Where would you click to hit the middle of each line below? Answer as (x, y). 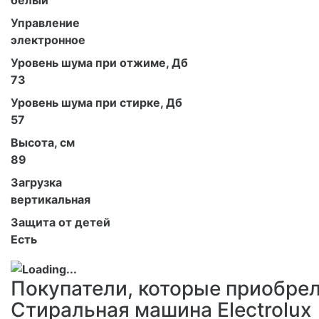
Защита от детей (61, 222)
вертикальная (51, 199)
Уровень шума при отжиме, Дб (99, 63)
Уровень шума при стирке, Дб (96, 103)
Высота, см (43, 142)
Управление (45, 23)
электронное (48, 40)
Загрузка (36, 182)
